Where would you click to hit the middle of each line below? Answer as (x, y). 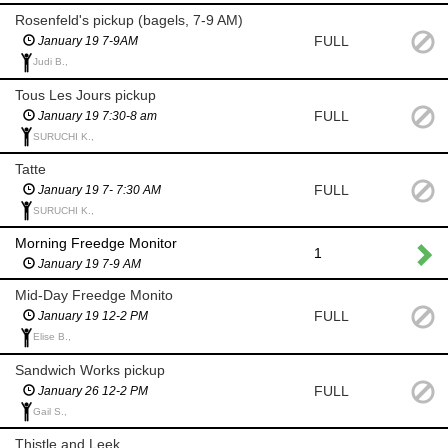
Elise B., (52, 337)
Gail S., (50, 411)
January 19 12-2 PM (91, 316)
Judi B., (50, 62)
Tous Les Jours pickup (85, 94)
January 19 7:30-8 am (96, 115)
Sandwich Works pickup (90, 369)
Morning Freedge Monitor (96, 243)
